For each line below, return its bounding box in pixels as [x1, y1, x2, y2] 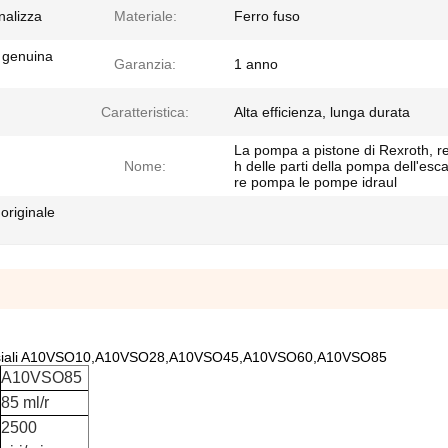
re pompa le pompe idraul [234, 174, 397, 190]
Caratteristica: [101, 104, 189, 120]
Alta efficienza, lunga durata [234, 104, 410, 120]
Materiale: [113, 8, 177, 24]
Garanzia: [114, 56, 176, 72]
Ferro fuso [234, 8, 300, 24]
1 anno [234, 56, 278, 72]
